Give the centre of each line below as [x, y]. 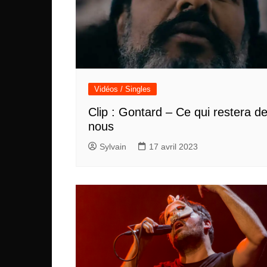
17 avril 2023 [173, 147]
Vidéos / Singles [122, 89]
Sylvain [113, 147]
